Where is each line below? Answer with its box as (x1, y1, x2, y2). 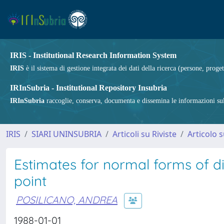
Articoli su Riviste (112, 128, 176, 139)
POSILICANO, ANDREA (16, 193, 117, 206)
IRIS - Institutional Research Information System (10, 51, 176, 59)
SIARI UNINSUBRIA (31, 128, 101, 139)
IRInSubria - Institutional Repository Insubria (10, 83, 167, 92)
